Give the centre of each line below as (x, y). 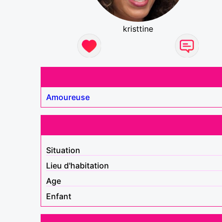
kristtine (138, 28)
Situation (63, 150)
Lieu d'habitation (78, 165)
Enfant (59, 196)
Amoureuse (68, 97)
